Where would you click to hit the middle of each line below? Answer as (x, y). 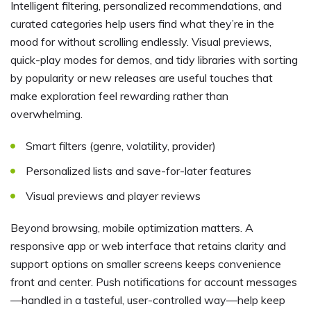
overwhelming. (47, 114)
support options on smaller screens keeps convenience (146, 263)
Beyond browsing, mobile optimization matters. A (132, 227)
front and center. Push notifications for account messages (154, 281)
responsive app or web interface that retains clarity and (148, 245)
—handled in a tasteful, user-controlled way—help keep (148, 300)
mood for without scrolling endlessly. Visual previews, (141, 41)
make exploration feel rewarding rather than (119, 95)
